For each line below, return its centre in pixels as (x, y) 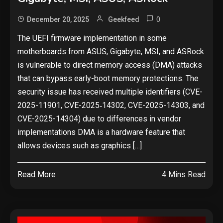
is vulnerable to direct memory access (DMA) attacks (110, 65)
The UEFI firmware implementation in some (92, 38)
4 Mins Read (184, 174)
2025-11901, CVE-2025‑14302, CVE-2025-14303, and (111, 105)
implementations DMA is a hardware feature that (101, 132)
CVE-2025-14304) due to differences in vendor (99, 118)
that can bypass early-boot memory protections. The (108, 78)
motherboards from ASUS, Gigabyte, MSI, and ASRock (111, 51)
